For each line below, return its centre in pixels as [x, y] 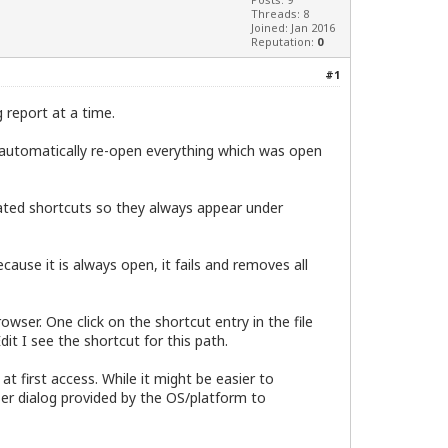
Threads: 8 [280, 14]
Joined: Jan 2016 [293, 28]
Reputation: [284, 42]
